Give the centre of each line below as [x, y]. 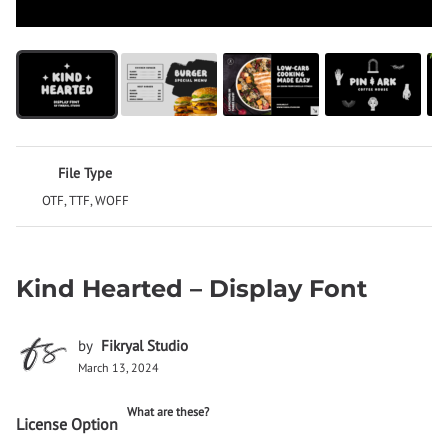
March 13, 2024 [118, 368]
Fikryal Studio [144, 346]
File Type [85, 173]
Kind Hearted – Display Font [191, 289]
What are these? [168, 412]
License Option [67, 424]
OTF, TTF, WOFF [85, 201]
